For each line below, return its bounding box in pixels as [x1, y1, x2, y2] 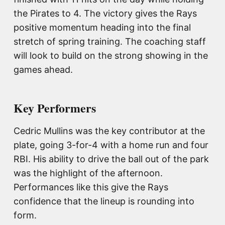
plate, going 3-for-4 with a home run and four [14, 140, 208, 151]
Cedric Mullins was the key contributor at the [14, 126, 205, 137]
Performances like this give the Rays [14, 182, 168, 193]
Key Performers [14, 99, 96, 117]
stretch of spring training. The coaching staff [14, 36, 206, 47]
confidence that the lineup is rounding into [14, 196, 194, 207]
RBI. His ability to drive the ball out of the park [14, 154, 209, 165]
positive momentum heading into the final [14, 22, 191, 33]
